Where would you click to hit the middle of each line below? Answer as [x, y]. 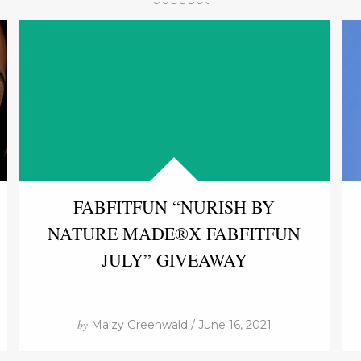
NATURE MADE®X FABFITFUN [174, 233]
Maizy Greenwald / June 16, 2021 [179, 325]
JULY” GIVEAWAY [174, 260]
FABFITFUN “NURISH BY [174, 207]
